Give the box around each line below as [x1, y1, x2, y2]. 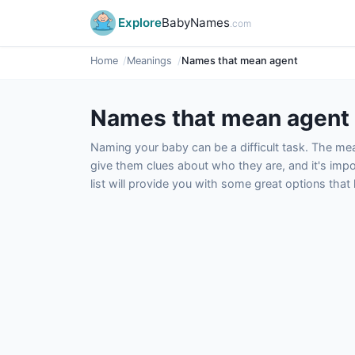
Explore [118, 15, 162, 30]
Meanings [127, 55, 173, 67]
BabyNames [162, 15, 230, 30]
